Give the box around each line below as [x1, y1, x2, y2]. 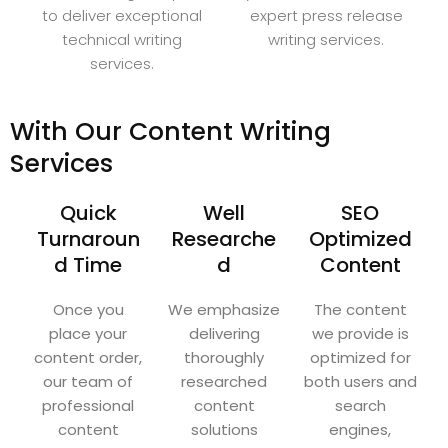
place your [49, 323, 127, 345]
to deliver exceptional [42, 5, 202, 27]
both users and [303, 371, 417, 393]
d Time [54, 251, 122, 280]
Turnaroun [36, 225, 140, 254]
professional [42, 395, 134, 417]
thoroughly [184, 347, 264, 369]
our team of [43, 371, 133, 393]
